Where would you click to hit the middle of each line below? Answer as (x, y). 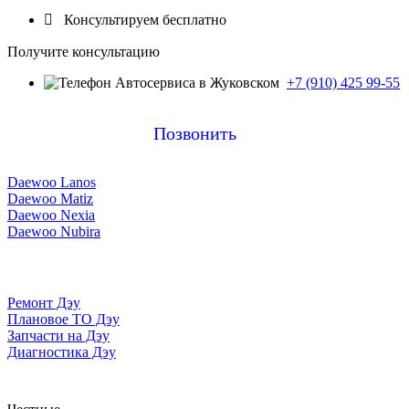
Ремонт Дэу (44, 302)
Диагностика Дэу (62, 351)
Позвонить (194, 133)
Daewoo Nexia (51, 215)
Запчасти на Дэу (58, 335)
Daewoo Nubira (54, 231)
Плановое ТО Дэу (63, 319)
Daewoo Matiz (50, 198)
